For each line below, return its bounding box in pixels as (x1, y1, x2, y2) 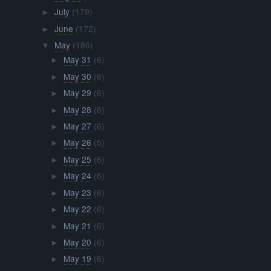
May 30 (63, 70, 91, 82)
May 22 (63, 203, 91, 215)
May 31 (63, 53, 91, 66)
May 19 (63, 252, 91, 265)
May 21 (63, 219, 91, 232)
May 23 (63, 186, 91, 198)
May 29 (63, 87, 91, 99)
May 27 (63, 120, 91, 132)
